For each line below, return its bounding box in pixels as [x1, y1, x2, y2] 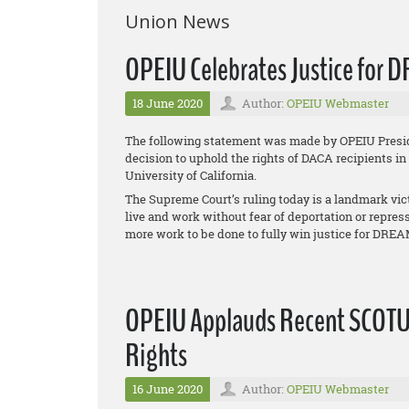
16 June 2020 [132, 381, 203, 397]
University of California [125, 167, 254, 184]
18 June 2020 [132, 95, 203, 111]
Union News [125, 9, 230, 34]
